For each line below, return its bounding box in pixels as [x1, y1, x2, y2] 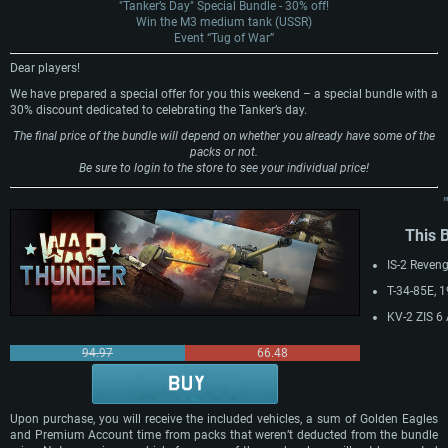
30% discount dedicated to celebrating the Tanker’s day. [10, 103, 307, 118]
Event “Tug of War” [174, 31, 274, 46]
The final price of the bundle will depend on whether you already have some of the [13, 129, 435, 144]
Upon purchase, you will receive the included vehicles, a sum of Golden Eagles [10, 412, 438, 427]
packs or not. [190, 145, 258, 160]
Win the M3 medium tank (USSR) [136, 15, 312, 30]
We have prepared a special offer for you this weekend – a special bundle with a [10, 87, 438, 102]
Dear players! [10, 61, 80, 76]
